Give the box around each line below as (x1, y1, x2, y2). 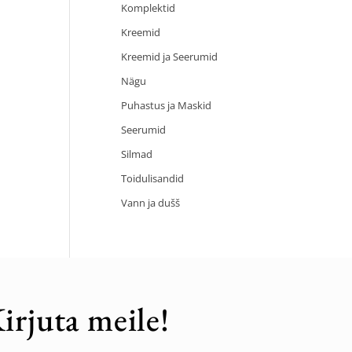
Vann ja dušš (121, 196, 181, 210)
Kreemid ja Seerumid (121, 50, 218, 64)
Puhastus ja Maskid (121, 99, 212, 112)
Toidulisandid (121, 172, 185, 185)
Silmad (121, 148, 153, 161)
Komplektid (121, 2, 176, 15)
